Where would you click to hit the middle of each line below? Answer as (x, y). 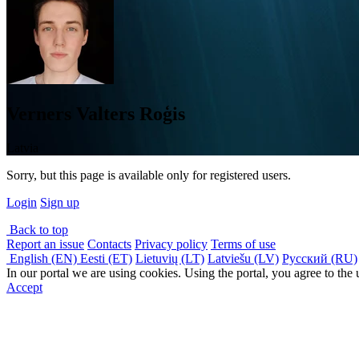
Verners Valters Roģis (96, 114)
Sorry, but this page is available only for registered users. (149, 175)
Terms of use (243, 244)
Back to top (37, 229)
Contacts (109, 244)
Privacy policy (171, 244)
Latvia (22, 147)
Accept (24, 287)
